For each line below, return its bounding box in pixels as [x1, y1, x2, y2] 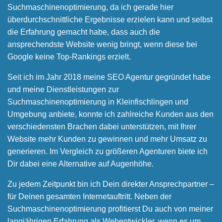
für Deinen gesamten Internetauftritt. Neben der [7, 192, 171, 201]
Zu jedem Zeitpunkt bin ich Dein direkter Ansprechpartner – [7, 180, 214, 188]
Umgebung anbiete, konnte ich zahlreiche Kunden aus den [7, 110, 214, 118]
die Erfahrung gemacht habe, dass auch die [7, 28, 160, 36]
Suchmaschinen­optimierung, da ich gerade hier [7, 3, 173, 11]
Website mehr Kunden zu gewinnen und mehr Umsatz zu [7, 135, 207, 143]
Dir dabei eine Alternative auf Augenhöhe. [7, 160, 154, 168]
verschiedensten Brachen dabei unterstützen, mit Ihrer [7, 122, 196, 131]
